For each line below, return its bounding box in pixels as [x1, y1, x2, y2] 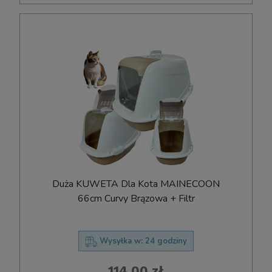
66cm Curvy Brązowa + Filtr [77, 192, 195, 206]
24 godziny [145, 236, 187, 247]
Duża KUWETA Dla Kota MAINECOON [52, 177, 220, 191]
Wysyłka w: [100, 236, 143, 247]
